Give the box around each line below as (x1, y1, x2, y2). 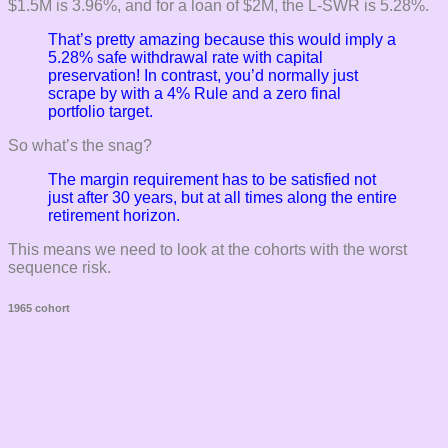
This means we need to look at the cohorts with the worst (8, 241, 407, 259)
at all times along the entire (207, 189, 397, 207)
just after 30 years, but (48, 189, 207, 207)
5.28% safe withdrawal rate (48, 49, 243, 67)
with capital (243, 49, 323, 67)
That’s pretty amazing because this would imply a (48, 31, 396, 49)
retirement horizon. (48, 207, 180, 225)
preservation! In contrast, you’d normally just (48, 67, 358, 85)
